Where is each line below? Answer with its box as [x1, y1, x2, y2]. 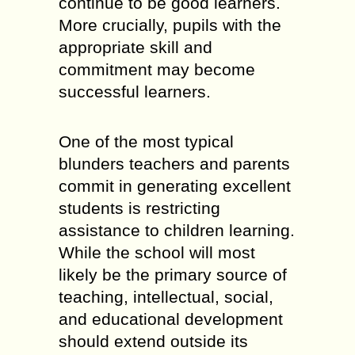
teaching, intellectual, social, [59, 288, 273, 306]
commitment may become [59, 60, 255, 78]
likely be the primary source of [59, 265, 287, 284]
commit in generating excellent [59, 177, 291, 195]
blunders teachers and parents [59, 155, 290, 173]
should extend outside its [59, 332, 248, 350]
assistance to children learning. [59, 221, 295, 239]
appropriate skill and [59, 38, 212, 56]
